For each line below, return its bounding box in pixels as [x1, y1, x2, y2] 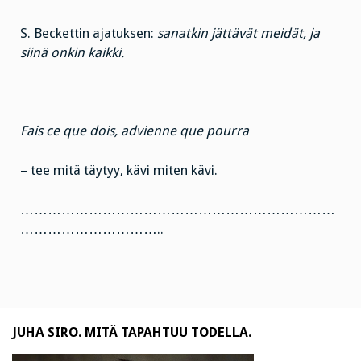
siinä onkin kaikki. [20, 44, 124, 60]
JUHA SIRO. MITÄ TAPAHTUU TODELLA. [12, 325, 251, 341]
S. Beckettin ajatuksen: [20, 25, 157, 41]
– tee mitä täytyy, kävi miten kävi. [20, 163, 218, 179]
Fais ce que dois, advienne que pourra [20, 123, 249, 139]
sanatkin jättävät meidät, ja [157, 25, 320, 41]
